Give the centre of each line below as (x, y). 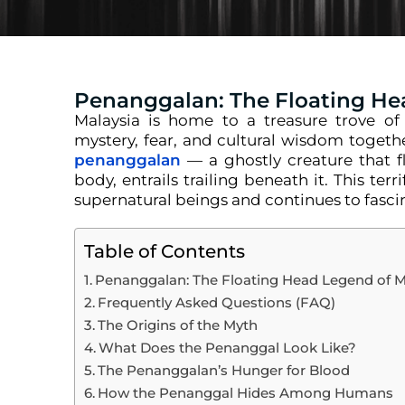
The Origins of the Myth (178, 325)
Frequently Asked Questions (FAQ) (217, 302)
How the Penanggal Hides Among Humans (246, 393)
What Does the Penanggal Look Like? (228, 348)
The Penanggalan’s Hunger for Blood (224, 370)
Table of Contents (165, 251)
